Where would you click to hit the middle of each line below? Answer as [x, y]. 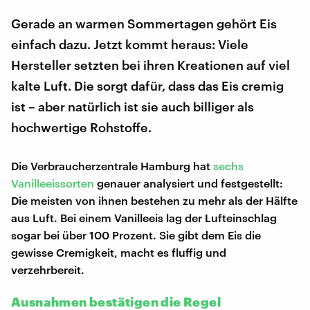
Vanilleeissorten [53, 183]
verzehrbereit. [48, 269]
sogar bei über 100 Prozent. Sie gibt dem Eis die [136, 235]
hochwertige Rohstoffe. [81, 127]
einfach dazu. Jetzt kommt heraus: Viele [130, 44]
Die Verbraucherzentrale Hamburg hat [112, 165]
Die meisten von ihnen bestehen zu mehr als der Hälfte [154, 200]
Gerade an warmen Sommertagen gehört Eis [144, 23]
